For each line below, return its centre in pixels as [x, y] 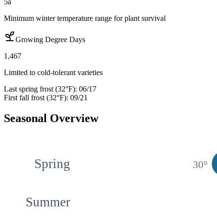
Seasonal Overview [51, 118]
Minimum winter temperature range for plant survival [85, 18]
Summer [48, 202]
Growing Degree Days [50, 40]
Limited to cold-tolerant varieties [53, 73]
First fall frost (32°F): [36, 98]
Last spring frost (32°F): [40, 89]
